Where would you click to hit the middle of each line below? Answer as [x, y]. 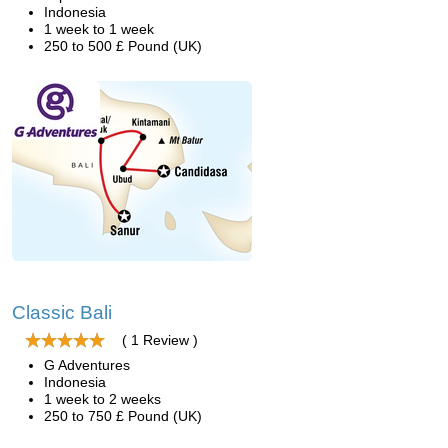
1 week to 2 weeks [102, 399]
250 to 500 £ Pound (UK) [123, 46]
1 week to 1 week [99, 29]
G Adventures [87, 365]
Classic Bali [62, 312]
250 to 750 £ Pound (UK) [123, 416]
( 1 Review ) [160, 340]
